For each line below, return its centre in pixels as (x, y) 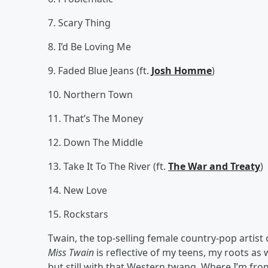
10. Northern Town (90, 94)
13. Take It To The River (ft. (108, 166)
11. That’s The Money (95, 118)
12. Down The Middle (95, 142)
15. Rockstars (78, 214)
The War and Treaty (214, 166)
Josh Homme (182, 70)
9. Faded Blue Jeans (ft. (100, 70)
